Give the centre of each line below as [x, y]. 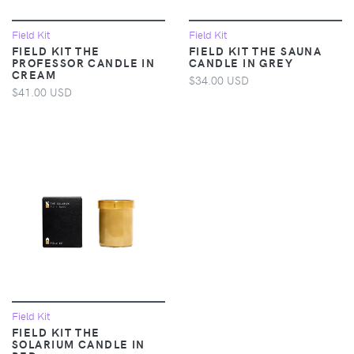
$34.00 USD [219, 79]
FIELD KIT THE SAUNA [256, 50]
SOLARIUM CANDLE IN [79, 343]
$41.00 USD [42, 91]
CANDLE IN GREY [241, 62]
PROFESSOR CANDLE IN [84, 62]
